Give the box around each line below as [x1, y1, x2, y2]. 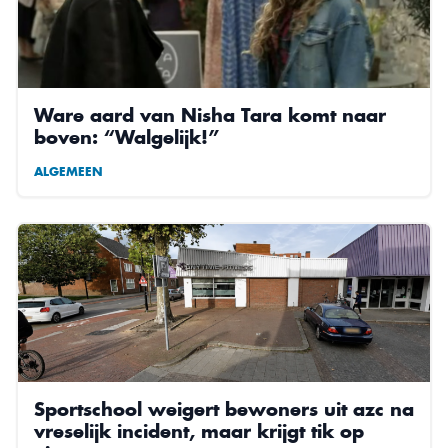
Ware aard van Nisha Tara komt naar [34, 103, 386, 128]
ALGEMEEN [34, 164, 103, 180]
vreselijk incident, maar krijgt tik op [34, 419, 364, 444]
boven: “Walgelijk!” [34, 125, 219, 150]
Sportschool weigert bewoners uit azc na [34, 397, 414, 422]
